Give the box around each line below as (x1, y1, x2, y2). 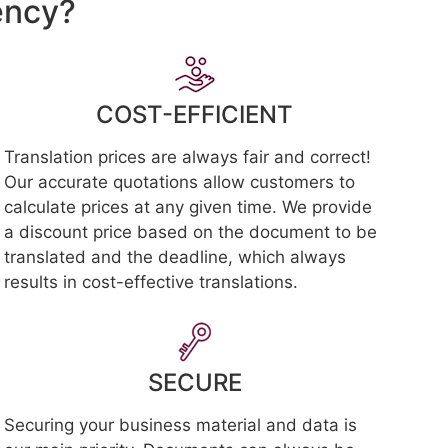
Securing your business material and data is (4, 415, 358, 435)
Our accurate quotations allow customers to (4, 172, 356, 192)
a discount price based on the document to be (4, 222, 378, 242)
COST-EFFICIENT (96, 100, 294, 129)
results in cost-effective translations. (4, 272, 299, 292)
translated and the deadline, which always (4, 247, 347, 267)
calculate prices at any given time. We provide (4, 197, 373, 217)
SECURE (147, 368, 242, 397)
